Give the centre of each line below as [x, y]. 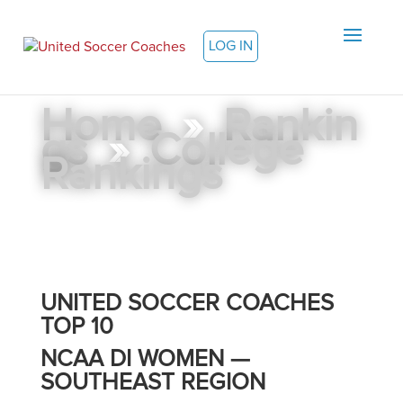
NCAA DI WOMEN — [145, 359]
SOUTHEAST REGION [152, 382]
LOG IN [231, 46]
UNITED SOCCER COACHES [187, 303]
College [226, 152]
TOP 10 [76, 327]
